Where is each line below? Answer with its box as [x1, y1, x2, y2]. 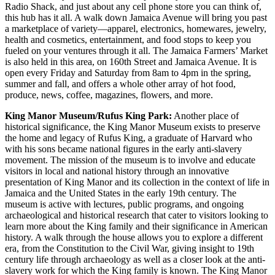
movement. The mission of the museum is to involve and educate [5, 155, 255, 166]
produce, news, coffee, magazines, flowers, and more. [5, 90, 213, 101]
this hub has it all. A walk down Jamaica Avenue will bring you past [5, 12, 267, 23]
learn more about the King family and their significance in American [5, 221, 268, 232]
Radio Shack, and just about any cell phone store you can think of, [5, 1, 261, 12]
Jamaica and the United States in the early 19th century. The [5, 188, 236, 199]
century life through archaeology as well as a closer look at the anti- [5, 254, 265, 265]
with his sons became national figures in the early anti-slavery [5, 144, 242, 155]
